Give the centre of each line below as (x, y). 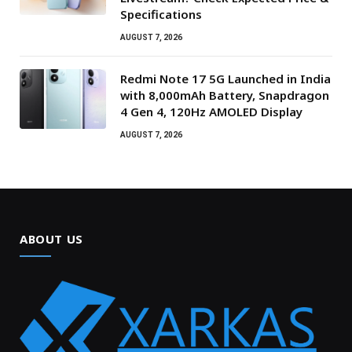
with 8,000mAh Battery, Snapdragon (225, 95)
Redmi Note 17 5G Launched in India (225, 79)
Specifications (161, 15)
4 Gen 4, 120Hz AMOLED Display (211, 112)
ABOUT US (51, 239)
